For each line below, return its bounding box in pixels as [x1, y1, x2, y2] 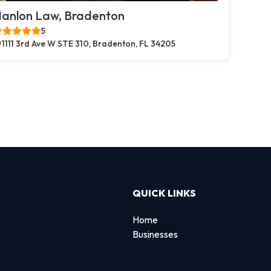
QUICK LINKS [132, 186, 196, 199]
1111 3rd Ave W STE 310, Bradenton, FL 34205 [2, 38, 175, 49]
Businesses [132, 227, 178, 240]
